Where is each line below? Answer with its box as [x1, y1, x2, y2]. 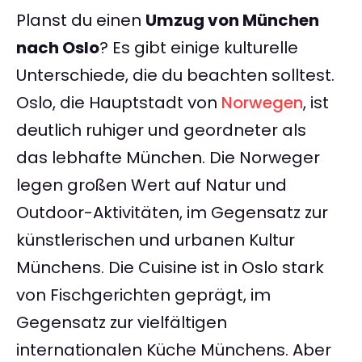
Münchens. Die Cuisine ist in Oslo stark [16, 256, 324, 280]
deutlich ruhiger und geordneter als [16, 119, 306, 142]
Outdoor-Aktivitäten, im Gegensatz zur [16, 201, 328, 225]
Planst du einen [16, 9, 145, 32]
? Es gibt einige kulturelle [99, 36, 298, 60]
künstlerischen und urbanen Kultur [16, 229, 295, 252]
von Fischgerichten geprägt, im [16, 284, 271, 307]
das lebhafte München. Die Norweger [16, 146, 320, 170]
